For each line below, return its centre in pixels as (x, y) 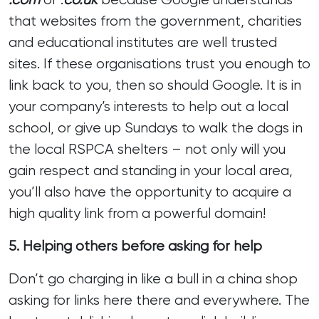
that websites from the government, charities (155, 21)
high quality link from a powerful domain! (137, 213)
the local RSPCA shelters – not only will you (147, 149)
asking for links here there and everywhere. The (159, 300)
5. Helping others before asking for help (135, 246)
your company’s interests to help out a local (148, 106)
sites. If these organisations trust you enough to (159, 64)
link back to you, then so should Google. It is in (155, 85)
